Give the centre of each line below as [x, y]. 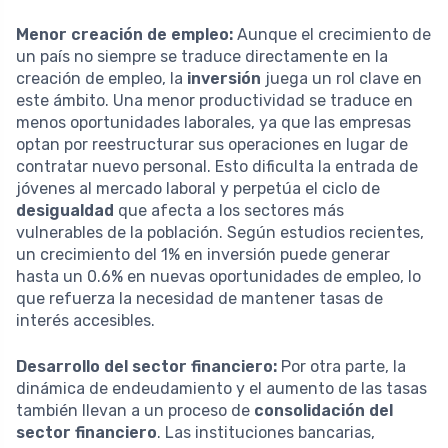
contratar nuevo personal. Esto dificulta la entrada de [217, 166]
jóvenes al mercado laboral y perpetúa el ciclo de [198, 188]
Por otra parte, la [341, 366]
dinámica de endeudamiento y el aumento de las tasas [221, 388]
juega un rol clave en [341, 78]
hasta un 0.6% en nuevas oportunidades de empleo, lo [218, 276]
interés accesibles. [85, 320]
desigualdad [65, 210]
